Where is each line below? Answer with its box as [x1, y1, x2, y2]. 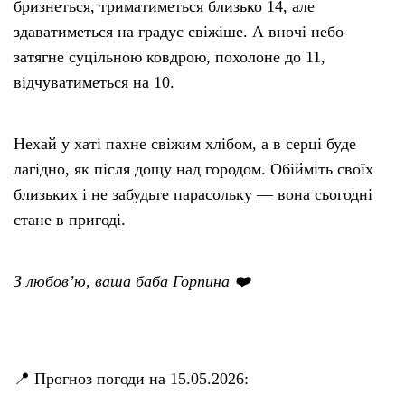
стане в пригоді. [14, 210, 126, 229]
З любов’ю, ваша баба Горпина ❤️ [14, 271, 250, 290]
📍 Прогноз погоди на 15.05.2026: [14, 369, 249, 388]
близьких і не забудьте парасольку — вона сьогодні [14, 184, 372, 203]
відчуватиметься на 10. [14, 72, 174, 91]
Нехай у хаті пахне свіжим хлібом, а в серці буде [14, 134, 356, 153]
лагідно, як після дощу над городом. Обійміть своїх [14, 159, 373, 178]
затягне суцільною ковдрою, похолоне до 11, [14, 47, 325, 66]
